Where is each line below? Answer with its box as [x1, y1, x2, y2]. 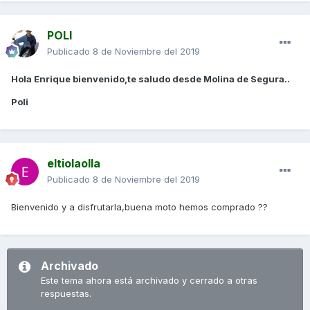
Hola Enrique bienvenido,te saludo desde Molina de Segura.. [11, 73, 290, 85]
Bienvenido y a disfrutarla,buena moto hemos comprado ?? [11, 201, 268, 213]
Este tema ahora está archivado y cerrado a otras [41, 275, 257, 286]
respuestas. [41, 288, 91, 300]
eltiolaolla [47, 156, 100, 171]
